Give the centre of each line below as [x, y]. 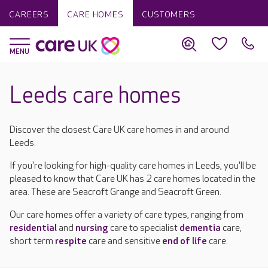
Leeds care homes [95, 96]
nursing [92, 228]
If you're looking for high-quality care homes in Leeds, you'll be [133, 166]
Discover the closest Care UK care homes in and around [119, 130]
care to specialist [144, 228]
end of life [185, 241]
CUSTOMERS [168, 15]
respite [71, 241]
